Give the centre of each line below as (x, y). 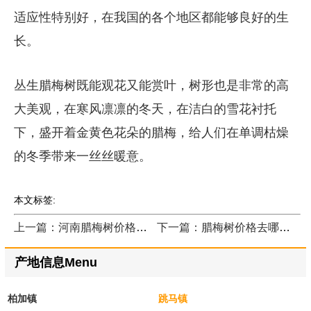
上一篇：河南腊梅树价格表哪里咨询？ (141, 227)
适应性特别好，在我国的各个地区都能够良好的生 (151, 17)
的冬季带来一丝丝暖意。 (82, 156)
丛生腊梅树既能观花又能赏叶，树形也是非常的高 (151, 85)
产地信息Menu (56, 263)
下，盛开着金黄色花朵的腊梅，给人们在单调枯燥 (151, 132)
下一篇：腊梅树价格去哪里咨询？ (285, 227)
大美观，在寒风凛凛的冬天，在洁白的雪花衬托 (145, 109)
